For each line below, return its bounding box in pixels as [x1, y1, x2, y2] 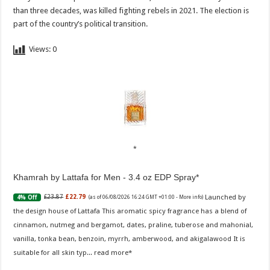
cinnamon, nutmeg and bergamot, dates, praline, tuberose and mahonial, [13, 220, 254, 229]
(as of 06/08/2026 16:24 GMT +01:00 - [89, 194, 180, 201]
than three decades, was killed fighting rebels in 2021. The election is [13, 6, 250, 16]
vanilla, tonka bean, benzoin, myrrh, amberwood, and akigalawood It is [13, 234, 246, 243]
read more [94, 248, 129, 257]
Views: [29, 45, 51, 54]
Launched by [205, 192, 246, 201]
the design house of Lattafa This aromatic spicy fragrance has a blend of [13, 206, 247, 215]
